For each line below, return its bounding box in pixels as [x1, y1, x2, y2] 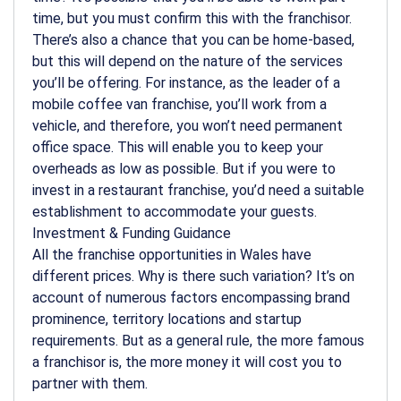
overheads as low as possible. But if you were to [32, 159, 336, 177]
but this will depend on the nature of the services [32, 52, 343, 70]
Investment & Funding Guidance [32, 224, 231, 242]
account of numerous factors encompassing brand [32, 288, 350, 306]
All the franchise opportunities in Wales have [32, 245, 311, 263]
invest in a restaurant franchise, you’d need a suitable [32, 181, 364, 199]
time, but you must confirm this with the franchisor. [32, 9, 352, 27]
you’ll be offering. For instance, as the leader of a [32, 73, 340, 91]
